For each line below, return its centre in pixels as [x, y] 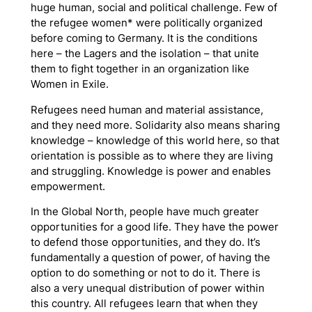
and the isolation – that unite [188, 53]
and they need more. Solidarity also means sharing [155, 125]
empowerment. [68, 186]
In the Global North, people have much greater [145, 212]
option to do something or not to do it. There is [145, 273]
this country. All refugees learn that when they [144, 304]
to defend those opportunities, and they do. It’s [145, 243]
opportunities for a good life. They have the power [154, 227]
